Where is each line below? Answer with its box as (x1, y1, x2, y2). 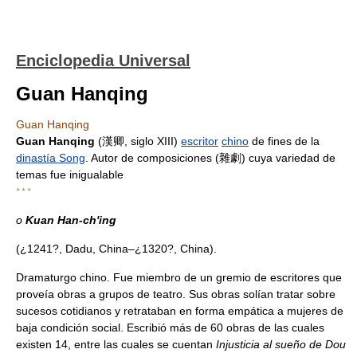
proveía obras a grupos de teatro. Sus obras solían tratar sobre (16, 288, 335, 300)
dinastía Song (16, 151, 85, 164)
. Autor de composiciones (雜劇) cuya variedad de (85, 151, 335, 164)
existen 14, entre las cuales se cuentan (16, 338, 216, 351)
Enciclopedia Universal (16, 52, 190, 69)
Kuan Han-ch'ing (25, 214, 116, 226)
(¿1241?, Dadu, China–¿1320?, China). (16, 242, 217, 255)
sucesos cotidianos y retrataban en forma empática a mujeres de (16, 304, 343, 317)
